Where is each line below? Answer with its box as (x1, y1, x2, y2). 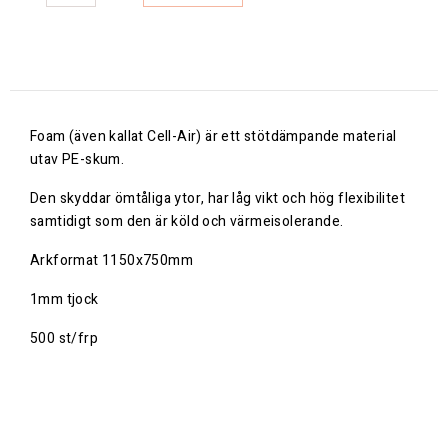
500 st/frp (30, 328, 98, 349)
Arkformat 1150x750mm (30, 250, 193, 271)
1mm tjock (30, 289, 99, 310)
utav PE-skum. (30, 149, 125, 170)
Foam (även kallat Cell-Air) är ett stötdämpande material (30, 126, 397, 147)
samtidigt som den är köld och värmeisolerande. (30, 211, 344, 232)
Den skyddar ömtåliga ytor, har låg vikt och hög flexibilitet (30, 188, 405, 209)
